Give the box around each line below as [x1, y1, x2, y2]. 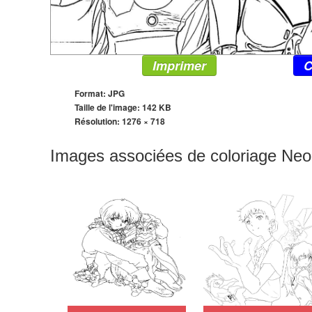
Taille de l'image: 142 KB [75, 100, 171, 114]
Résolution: [75, 114, 122, 127]
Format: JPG [75, 86, 125, 100]
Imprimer [153, 56, 206, 75]
